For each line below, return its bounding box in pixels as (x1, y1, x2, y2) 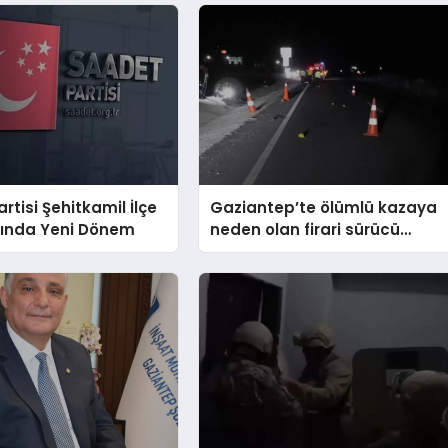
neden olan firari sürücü (210, 218, 401, 240)
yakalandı (210, 240, 291, 262)
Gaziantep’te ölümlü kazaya (210, 196, 438, 218)
